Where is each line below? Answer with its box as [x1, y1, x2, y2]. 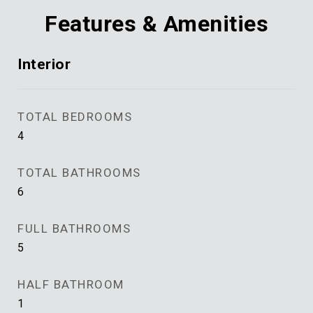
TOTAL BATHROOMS [17, 166, 141, 180]
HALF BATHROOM [17, 277, 124, 291]
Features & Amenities [45, 10, 268, 37]
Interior [17, 56, 71, 73]
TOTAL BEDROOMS [17, 110, 132, 124]
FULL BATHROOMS [17, 221, 131, 235]
